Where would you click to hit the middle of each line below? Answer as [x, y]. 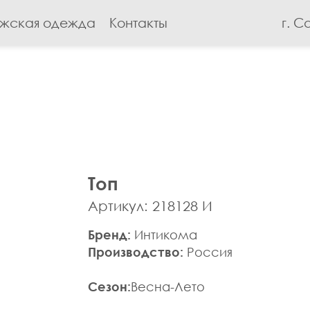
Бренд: [109, 235]
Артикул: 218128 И [150, 206]
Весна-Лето [168, 286]
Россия [208, 252]
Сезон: [109, 286]
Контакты [138, 22]
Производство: [136, 252]
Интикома [164, 235]
